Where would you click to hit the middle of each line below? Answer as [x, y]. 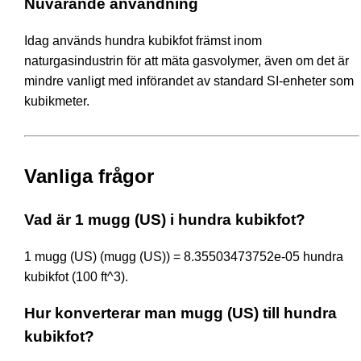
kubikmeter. [57, 101]
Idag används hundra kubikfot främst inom [143, 40]
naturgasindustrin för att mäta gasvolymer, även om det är [187, 60]
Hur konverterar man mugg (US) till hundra [180, 313]
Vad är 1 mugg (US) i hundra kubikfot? [165, 219]
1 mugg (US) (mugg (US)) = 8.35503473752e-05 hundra [184, 256]
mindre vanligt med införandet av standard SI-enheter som [189, 81]
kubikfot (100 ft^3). [76, 276]
